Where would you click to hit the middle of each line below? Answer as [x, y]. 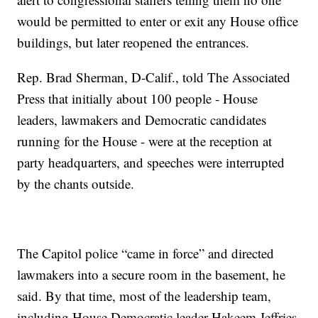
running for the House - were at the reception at [145, 141]
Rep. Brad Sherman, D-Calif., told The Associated [154, 77]
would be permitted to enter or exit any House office [158, 21]
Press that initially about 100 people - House [138, 99]
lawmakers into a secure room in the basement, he [152, 275]
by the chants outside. [76, 184]
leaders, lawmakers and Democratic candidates [142, 120]
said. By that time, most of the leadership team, [144, 296]
